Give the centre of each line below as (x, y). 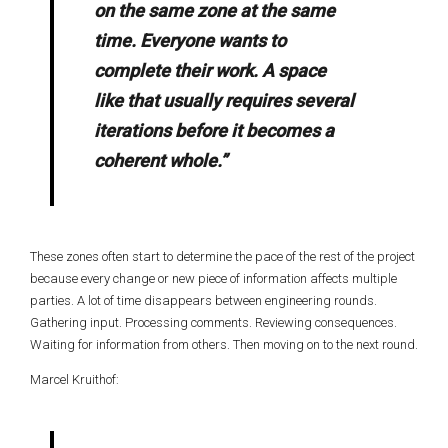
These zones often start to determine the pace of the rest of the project (222, 256)
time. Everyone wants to (190, 40)
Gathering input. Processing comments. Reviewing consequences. (213, 322)
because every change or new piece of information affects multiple (213, 278)
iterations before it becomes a (214, 130)
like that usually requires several (224, 100)
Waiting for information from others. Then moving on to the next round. (224, 344)
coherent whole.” (160, 160)
